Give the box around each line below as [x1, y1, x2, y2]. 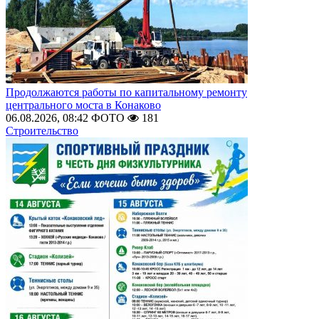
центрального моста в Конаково [6, 99, 161, 111]
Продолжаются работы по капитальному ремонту [6, 86, 247, 98]
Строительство [6, 125, 78, 137]
